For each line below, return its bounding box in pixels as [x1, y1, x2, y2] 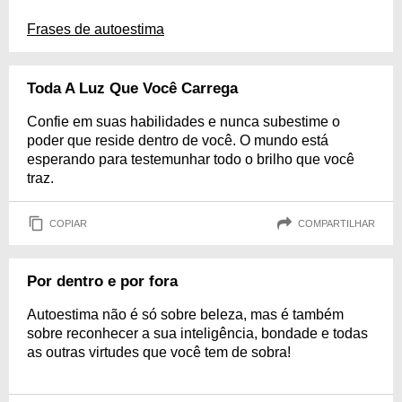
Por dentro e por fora [27, 273, 178, 290]
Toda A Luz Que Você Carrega [27, 80, 238, 97]
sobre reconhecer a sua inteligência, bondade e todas [27, 326, 368, 341]
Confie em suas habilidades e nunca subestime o [27, 114, 340, 129]
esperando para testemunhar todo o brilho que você [27, 152, 354, 167]
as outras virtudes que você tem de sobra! [27, 345, 291, 360]
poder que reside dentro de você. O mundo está [27, 133, 328, 148]
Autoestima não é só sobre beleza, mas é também [27, 307, 344, 322]
